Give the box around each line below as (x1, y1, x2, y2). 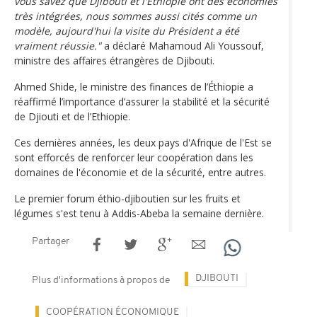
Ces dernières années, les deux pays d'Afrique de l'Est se (14, 135, 272, 149)
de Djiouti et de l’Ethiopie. (14, 109, 130, 123)
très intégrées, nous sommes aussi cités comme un (14, 8, 257, 23)
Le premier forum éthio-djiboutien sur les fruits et (14, 191, 241, 205)
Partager (32, 236, 69, 247)
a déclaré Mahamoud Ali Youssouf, (101, 38, 264, 52)
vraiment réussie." (14, 38, 101, 52)
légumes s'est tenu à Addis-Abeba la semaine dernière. (14, 206, 264, 220)
